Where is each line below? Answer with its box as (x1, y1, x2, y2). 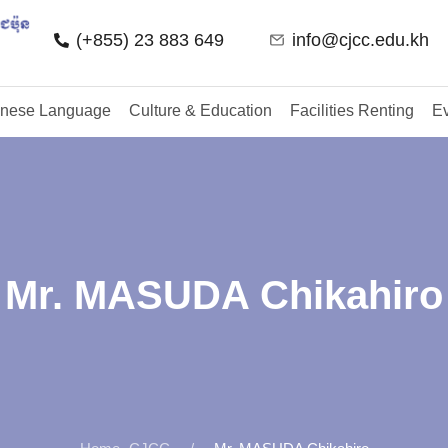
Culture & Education (129, 101, 272, 119)
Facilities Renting (290, 101, 414, 119)
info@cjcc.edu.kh (292, 29, 430, 50)
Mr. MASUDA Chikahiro (5, 272, 443, 317)
